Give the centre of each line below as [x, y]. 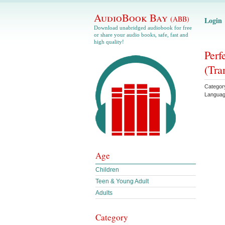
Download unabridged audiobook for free [143, 28]
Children [107, 170]
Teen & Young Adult [122, 181]
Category [112, 217]
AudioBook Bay [132, 18]
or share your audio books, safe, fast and [141, 35]
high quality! [109, 42]
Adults [104, 193]
